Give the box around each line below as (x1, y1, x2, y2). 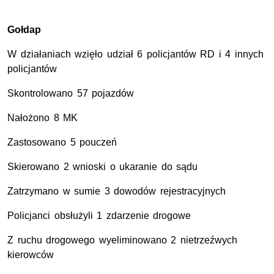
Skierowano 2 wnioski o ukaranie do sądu (7, 161, 198, 172)
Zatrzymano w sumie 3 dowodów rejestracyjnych (7, 186, 226, 197)
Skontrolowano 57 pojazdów (7, 88, 135, 99)
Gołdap (7, 24, 41, 35)
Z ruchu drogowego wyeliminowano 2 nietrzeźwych (7, 235, 237, 246)
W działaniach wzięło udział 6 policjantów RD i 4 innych (7, 49, 264, 60)
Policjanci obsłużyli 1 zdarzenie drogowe (7, 210, 191, 221)
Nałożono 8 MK (7, 113, 78, 124)
